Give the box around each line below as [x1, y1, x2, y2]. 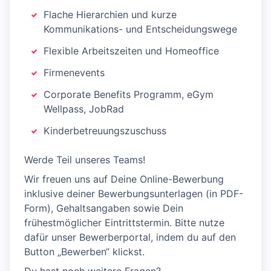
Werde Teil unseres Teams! [24, 154, 145, 166]
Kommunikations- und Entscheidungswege [44, 23, 237, 35]
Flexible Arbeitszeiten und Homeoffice [44, 45, 219, 57]
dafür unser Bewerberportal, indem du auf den [24, 231, 236, 243]
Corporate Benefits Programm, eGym [44, 88, 214, 100]
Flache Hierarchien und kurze [44, 8, 177, 21]
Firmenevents [44, 67, 105, 79]
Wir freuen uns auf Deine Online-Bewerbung [24, 173, 224, 185]
